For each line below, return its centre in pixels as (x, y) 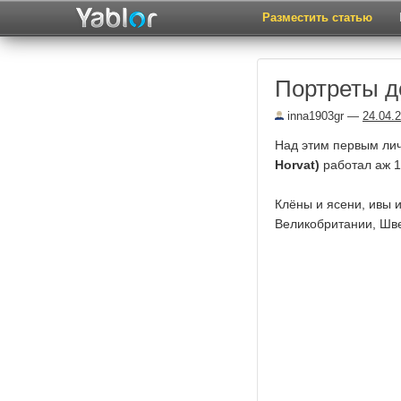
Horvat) (297, 165)
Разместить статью (317, 17)
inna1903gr (314, 116)
